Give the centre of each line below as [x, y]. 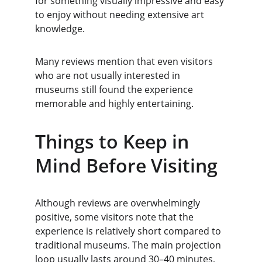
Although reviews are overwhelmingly [119, 203]
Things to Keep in [114, 141]
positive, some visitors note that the [116, 217]
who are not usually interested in [109, 75]
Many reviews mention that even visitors [125, 61]
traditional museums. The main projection [129, 245]
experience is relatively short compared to [129, 231]
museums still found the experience [115, 89]
